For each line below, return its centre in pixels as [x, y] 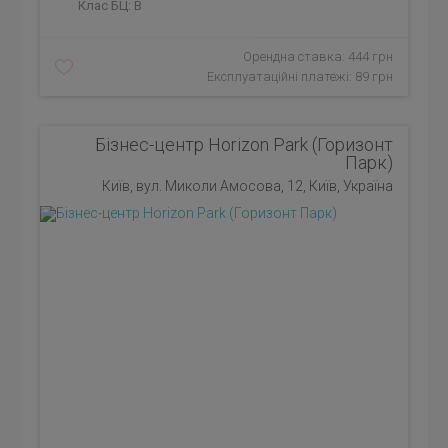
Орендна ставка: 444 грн [318, 56]
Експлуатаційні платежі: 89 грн [300, 76]
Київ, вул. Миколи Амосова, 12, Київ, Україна [247, 186]
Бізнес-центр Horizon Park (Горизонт [244, 144]
